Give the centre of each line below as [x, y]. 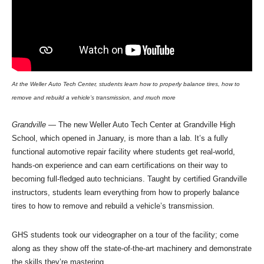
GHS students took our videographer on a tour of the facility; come [125, 235]
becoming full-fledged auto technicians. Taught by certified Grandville [129, 179]
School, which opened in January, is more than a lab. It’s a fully [120, 138]
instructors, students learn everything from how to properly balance [126, 192]
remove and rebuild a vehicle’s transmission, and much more [94, 97]
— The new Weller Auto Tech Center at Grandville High [141, 124]
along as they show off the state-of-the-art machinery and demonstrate [132, 248]
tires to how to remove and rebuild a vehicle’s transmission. [114, 206]
